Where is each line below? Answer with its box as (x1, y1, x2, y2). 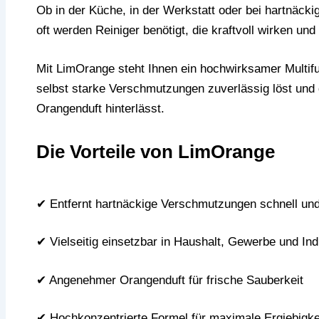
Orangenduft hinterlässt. (36, 101, 164, 115)
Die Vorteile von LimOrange (36, 142, 275, 162)
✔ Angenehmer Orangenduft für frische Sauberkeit (36, 273, 303, 287)
